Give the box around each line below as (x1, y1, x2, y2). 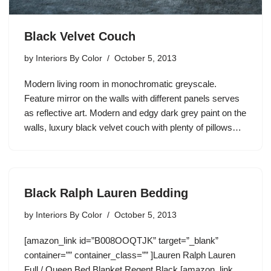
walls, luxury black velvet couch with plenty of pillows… (24, 122, 244, 133)
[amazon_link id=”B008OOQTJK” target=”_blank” (24, 235, 218, 246)
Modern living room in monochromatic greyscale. (24, 79, 217, 90)
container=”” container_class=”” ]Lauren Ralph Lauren (24, 250, 235, 261)
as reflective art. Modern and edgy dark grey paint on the (24, 108, 246, 119)
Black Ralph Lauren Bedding (24, 186, 188, 200)
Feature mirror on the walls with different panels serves (24, 93, 240, 104)
